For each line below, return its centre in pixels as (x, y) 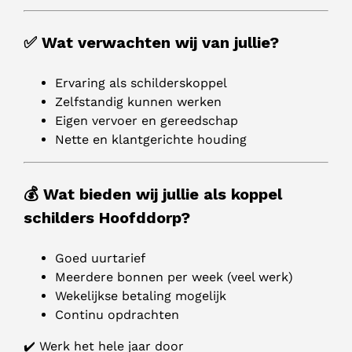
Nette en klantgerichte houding (151, 140)
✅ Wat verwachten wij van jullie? (151, 43)
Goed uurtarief (100, 258)
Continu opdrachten (117, 315)
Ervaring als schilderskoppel (141, 83)
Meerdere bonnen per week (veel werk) (174, 277)
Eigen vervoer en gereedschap (147, 121)
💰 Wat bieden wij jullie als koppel (153, 194)
